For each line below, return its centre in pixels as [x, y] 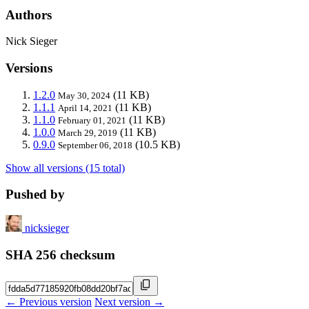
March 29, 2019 [88, 132]
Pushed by [35, 195]
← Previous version [49, 301]
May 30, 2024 [84, 95]
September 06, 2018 [95, 145]
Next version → [129, 301]
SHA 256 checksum [60, 255]
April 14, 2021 [85, 108]
